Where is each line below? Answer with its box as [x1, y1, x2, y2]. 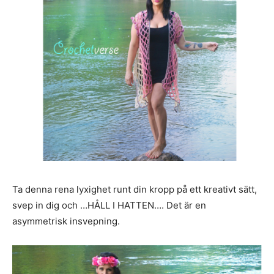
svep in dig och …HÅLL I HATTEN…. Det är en [12, 199, 206, 212]
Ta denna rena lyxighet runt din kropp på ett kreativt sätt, [12, 183, 257, 196]
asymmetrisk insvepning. [12, 215, 120, 228]
